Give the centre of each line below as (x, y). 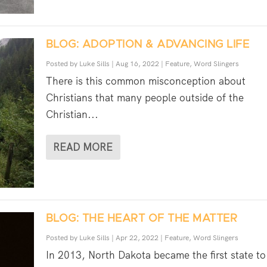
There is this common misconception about (145, 81)
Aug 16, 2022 (137, 64)
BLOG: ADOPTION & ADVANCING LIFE (148, 45)
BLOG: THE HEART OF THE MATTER (142, 218)
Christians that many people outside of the (145, 98)
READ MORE (83, 148)
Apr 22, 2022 (137, 237)
